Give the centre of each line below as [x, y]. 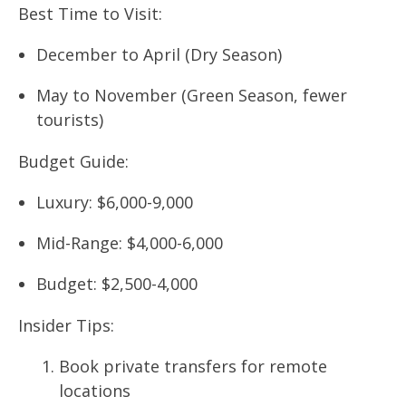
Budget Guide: [73, 161]
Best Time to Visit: [90, 14]
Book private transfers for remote [193, 366]
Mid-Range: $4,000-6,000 [130, 243]
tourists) [70, 120]
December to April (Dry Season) [159, 54]
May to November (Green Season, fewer [192, 95]
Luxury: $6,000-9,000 [115, 202]
